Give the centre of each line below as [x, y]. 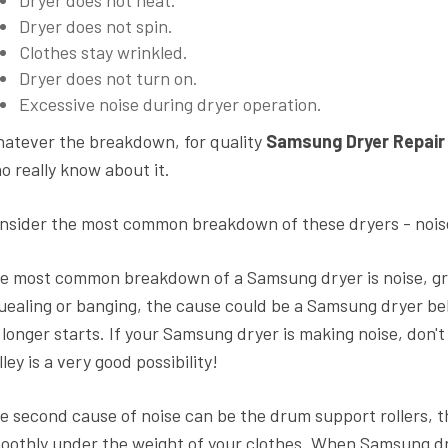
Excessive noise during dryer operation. [170, 103]
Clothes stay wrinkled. [103, 51]
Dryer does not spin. [96, 25]
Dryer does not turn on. [108, 77]
